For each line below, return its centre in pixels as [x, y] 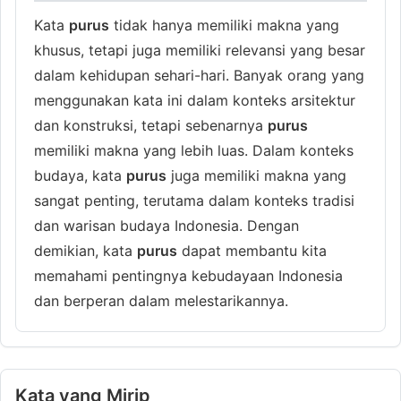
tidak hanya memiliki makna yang [224, 25]
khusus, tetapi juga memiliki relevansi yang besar [200, 50]
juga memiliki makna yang [256, 175]
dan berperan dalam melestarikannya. [161, 300]
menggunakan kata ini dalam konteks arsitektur [195, 100]
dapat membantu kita [252, 250]
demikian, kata [85, 250]
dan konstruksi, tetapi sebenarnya [151, 125]
